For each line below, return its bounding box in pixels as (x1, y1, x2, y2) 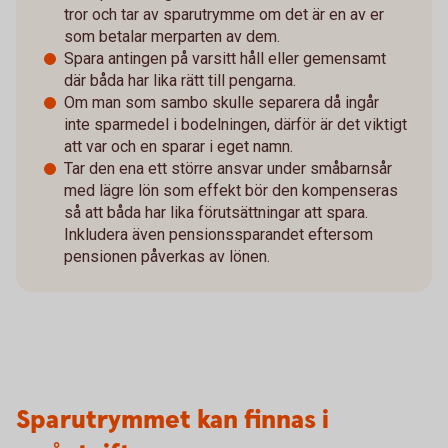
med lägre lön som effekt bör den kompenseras (64, 181, 398, 200)
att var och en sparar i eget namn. (64, 137, 293, 156)
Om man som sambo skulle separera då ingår (64, 93, 379, 112)
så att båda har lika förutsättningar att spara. (64, 203, 368, 222)
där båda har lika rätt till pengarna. (64, 71, 296, 90)
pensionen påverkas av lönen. (64, 247, 270, 266)
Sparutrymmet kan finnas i (16, 403, 329, 438)
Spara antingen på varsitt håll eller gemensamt (64, 49, 386, 68)
